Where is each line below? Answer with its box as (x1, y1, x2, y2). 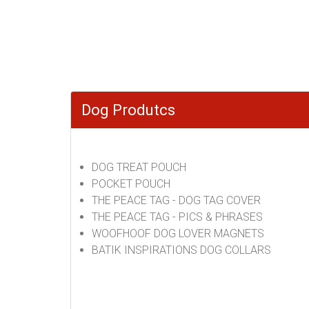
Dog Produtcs (81, 101, 175, 119)
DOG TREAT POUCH (92, 161, 186, 174)
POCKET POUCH (92, 177, 170, 190)
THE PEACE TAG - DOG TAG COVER (92, 194, 261, 207)
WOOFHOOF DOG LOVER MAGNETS (92, 227, 264, 240)
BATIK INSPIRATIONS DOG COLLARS (92, 243, 271, 257)
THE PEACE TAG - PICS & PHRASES (92, 210, 263, 223)
